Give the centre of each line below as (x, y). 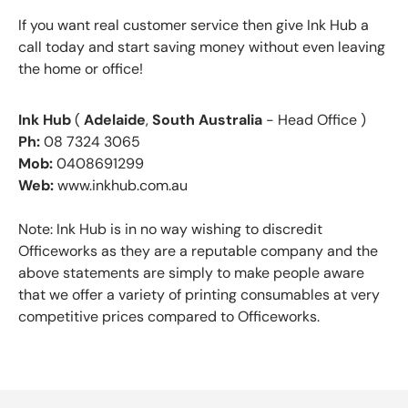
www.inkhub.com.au (122, 186)
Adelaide (115, 120)
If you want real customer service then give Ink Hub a (194, 25)
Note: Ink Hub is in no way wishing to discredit (170, 229)
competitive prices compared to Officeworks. (169, 317)
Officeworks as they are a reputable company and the (198, 251)
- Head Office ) (316, 120)
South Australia (207, 120)
